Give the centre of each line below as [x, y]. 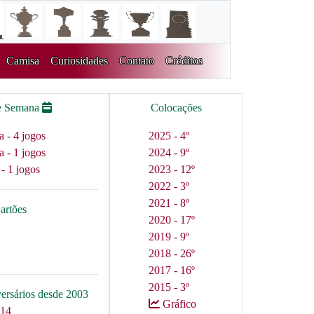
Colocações [176, 108]
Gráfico [178, 304]
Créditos [184, 61]
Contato [136, 61]
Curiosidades [79, 61]
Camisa [22, 61]
